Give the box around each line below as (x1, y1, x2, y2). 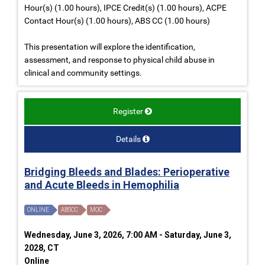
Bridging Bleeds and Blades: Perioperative (24, 165, 230, 178)
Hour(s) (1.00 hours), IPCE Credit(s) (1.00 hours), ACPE (24, 2, 227, 12)
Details (115, 134, 141, 144)
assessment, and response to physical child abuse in (24, 54, 215, 64)
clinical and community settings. (24, 67, 142, 77)
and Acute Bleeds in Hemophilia (24, 178, 179, 191)
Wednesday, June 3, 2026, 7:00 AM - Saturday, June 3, (24, 230, 231, 240)
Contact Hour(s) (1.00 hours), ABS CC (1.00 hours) (24, 15, 210, 25)
